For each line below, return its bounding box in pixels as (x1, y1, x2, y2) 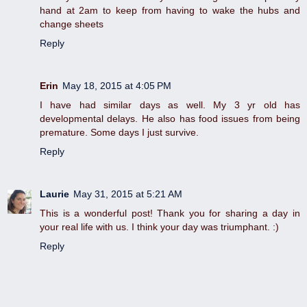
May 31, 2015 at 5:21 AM (73, 188, 182, 200)
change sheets (40, 19, 103, 30)
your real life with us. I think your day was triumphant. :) (40, 221, 279, 233)
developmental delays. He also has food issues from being (40, 113, 300, 125)
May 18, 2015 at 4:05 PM (62, 80, 171, 92)
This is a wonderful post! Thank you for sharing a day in (40, 208, 300, 219)
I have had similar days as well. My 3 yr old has (40, 99, 300, 111)
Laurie (40, 188, 69, 200)
